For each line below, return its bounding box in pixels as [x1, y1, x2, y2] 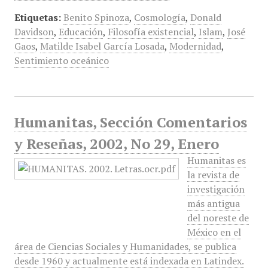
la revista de [187, 168, 239, 181]
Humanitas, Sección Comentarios [14, 112, 247, 132]
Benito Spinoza [63, 11, 129, 24]
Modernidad [169, 39, 221, 53]
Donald [190, 11, 221, 24]
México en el [187, 226, 241, 239]
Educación [58, 25, 103, 38]
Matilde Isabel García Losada [39, 39, 165, 53]
